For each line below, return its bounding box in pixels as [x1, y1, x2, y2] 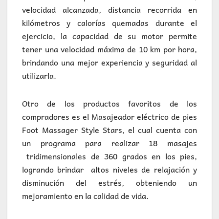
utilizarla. [22, 69, 56, 82]
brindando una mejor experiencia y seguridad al [22, 56, 197, 69]
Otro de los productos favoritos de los [22, 97, 197, 110]
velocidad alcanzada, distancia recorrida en [22, 3, 197, 16]
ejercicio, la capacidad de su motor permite [22, 29, 197, 43]
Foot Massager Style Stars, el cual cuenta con [22, 123, 197, 136]
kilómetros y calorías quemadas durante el [22, 16, 197, 29]
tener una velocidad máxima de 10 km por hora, [22, 43, 197, 56]
